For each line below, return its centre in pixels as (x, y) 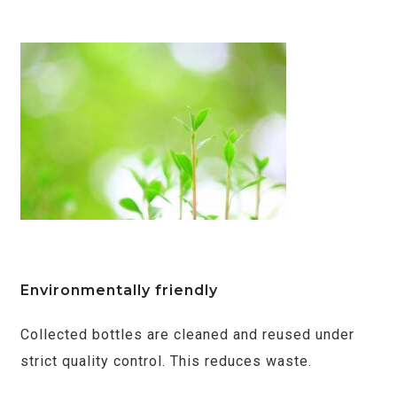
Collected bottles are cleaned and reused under (187, 334)
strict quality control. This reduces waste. (166, 361)
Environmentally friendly (119, 290)
